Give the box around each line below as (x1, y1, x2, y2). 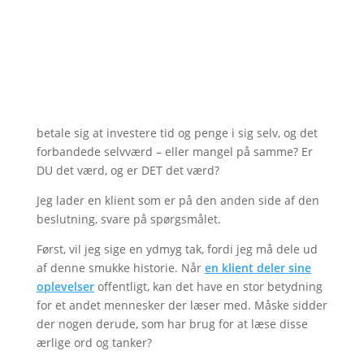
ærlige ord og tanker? (36, 335, 152, 350)
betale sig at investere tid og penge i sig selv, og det (36, 125, 318, 141)
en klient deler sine (204, 260, 311, 275)
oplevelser (36, 279, 94, 294)
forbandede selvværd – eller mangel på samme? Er (36, 144, 313, 159)
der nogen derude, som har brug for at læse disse (36, 316, 308, 331)
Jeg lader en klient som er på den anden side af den (36, 193, 319, 208)
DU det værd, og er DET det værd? (36, 162, 219, 178)
